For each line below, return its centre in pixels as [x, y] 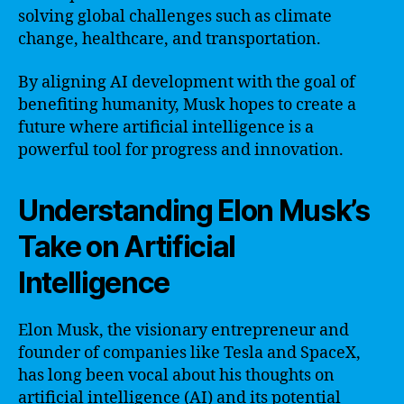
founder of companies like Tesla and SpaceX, [189, 353]
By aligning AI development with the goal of [187, 82]
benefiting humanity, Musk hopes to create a [187, 105]
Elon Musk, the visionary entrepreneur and [184, 330]
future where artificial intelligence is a [166, 127]
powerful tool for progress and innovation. [181, 150]
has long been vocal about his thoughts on [176, 375]
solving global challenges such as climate [175, 17]
